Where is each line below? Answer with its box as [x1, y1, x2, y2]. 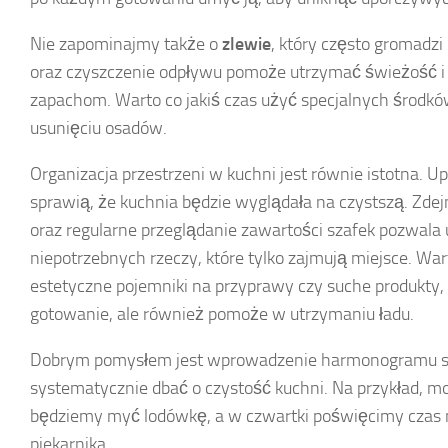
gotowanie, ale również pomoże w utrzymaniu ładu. [30, 302, 414, 325]
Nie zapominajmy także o [30, 32, 222, 55]
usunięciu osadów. [30, 116, 167, 139]
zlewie [222, 32, 271, 55]
